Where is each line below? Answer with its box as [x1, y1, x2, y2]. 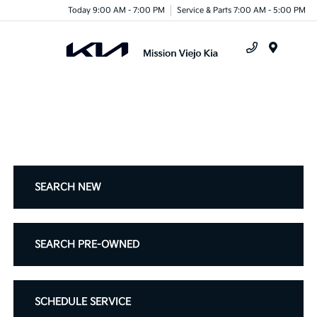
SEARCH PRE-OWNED [35, 238, 140, 250]
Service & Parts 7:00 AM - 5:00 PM [177, 5, 306, 15]
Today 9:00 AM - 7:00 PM [68, 5, 165, 15]
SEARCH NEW [35, 181, 102, 193]
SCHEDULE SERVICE [35, 296, 132, 308]
